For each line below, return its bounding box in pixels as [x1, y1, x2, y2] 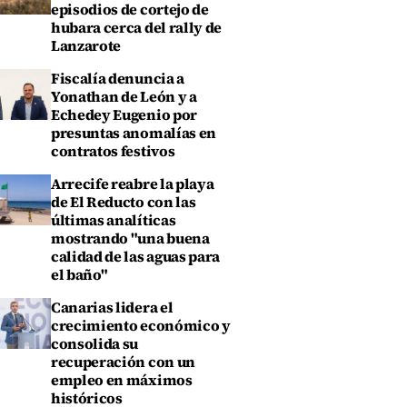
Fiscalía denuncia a [51, 68, 184, 88]
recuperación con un [51, 352, 195, 372]
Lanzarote [51, 35, 122, 55]
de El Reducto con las [51, 192, 196, 212]
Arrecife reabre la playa [51, 174, 214, 194]
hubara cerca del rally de [51, 17, 222, 37]
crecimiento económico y [51, 315, 231, 335]
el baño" [51, 264, 108, 284]
